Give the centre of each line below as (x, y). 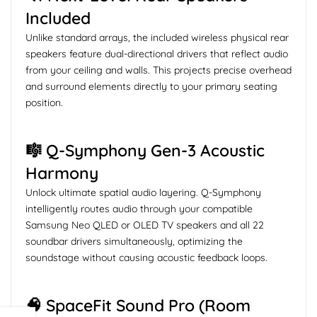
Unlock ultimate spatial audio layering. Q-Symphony (143, 193)
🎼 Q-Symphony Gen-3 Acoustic (145, 151)
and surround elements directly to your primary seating (151, 87)
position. (44, 103)
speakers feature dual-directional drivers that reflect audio (157, 54)
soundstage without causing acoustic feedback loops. (146, 258)
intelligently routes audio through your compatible (139, 209)
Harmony (62, 173)
